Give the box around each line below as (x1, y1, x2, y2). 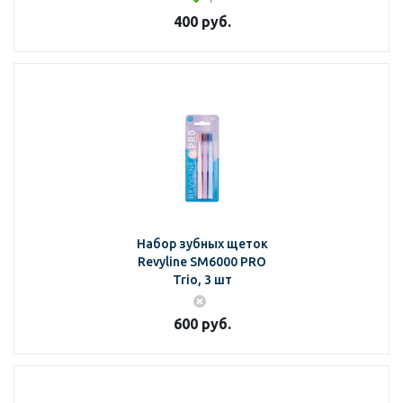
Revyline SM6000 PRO (138, 255, 266, 269)
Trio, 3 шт (172, 273, 232, 287)
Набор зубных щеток (136, 237, 268, 251)
